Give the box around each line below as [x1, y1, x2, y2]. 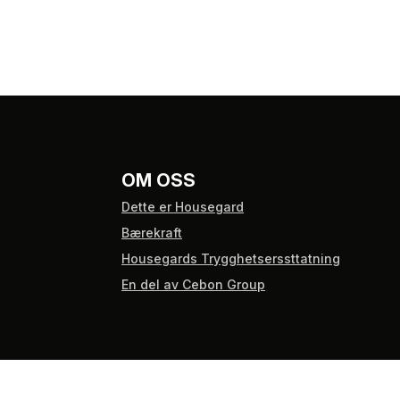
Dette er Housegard [121, 199, 244, 214]
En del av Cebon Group [121, 277, 265, 292]
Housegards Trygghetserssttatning [121, 251, 340, 266]
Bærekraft [121, 225, 182, 240]
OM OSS [121, 170, 196, 191]
